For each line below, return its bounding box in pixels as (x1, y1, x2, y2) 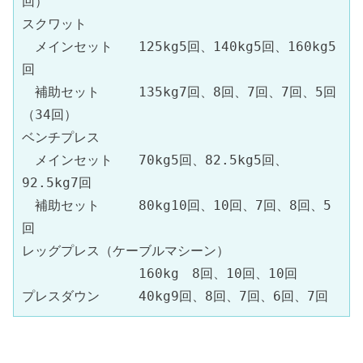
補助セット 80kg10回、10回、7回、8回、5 (22, 197, 331, 213)
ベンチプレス (22, 129, 100, 145)
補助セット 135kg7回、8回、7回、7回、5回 (22, 83, 336, 100)
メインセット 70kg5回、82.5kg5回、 (22, 152, 288, 168)
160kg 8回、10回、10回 (22, 265, 297, 281)
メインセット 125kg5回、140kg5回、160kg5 (22, 38, 336, 54)
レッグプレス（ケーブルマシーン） (22, 242, 229, 258)
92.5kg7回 (22, 174, 92, 190)
